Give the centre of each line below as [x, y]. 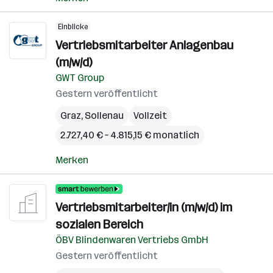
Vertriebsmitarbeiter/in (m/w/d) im [144, 207]
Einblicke [73, 27]
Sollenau [104, 115]
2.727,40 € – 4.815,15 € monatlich [130, 135]
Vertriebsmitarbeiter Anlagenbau [144, 45]
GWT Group [80, 78]
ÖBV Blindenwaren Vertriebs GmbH [132, 240]
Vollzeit [150, 115]
